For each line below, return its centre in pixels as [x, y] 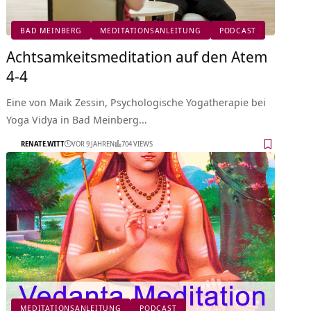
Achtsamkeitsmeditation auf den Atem [137, 56]
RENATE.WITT [43, 144]
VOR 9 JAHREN [93, 144]
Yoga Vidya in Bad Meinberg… [77, 119]
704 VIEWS [137, 144]
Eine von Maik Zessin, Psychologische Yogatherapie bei [136, 102]
